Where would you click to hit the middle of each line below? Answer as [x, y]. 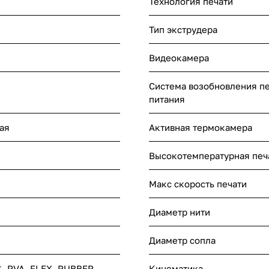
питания [167, 99]
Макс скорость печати [198, 183]
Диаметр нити [180, 212]
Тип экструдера [183, 29]
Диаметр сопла [182, 240]
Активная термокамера [201, 127]
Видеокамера [179, 57]
